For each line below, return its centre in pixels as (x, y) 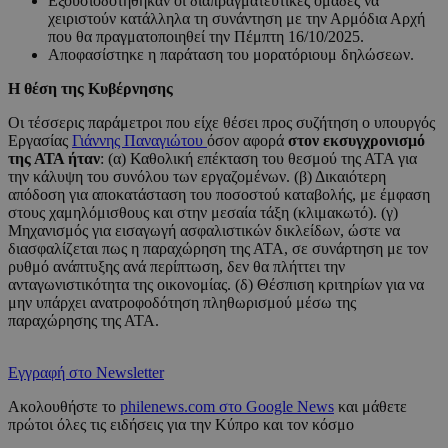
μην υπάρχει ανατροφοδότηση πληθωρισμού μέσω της (182, 303)
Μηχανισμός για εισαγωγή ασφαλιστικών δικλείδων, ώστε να (204, 231)
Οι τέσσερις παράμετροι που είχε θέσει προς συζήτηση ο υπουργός (221, 123)
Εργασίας (40, 141)
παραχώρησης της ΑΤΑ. (83, 321)
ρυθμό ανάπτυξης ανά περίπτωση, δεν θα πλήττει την (176, 267)
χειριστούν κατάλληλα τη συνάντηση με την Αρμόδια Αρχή (236, 19)
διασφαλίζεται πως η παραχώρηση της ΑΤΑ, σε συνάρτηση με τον (218, 249)
